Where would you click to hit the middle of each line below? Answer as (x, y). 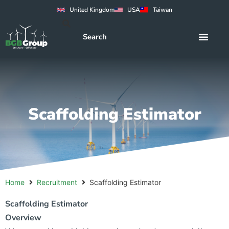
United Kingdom (92, 10)
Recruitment (57, 182)
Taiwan (163, 10)
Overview (23, 218)
